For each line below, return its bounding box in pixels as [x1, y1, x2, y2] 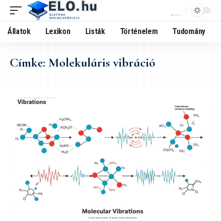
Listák [85, 27, 105, 36]
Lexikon [45, 27, 71, 36]
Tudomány [172, 27, 205, 36]
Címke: [10, 55, 48, 70]
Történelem [119, 27, 158, 36]
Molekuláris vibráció [48, 55, 155, 70]
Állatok [7, 27, 31, 36]
